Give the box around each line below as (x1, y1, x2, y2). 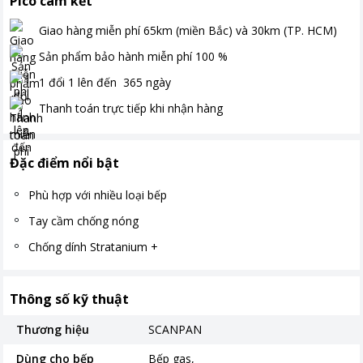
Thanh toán (39, 100, 100, 116)
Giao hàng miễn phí (39, 22, 140, 38)
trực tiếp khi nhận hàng (103, 100, 223, 116)
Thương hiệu (16, 322, 89, 337)
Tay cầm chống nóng (28, 213, 139, 228)
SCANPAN (148, 322, 203, 337)
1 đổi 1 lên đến (39, 74, 120, 90)
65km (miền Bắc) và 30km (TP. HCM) (143, 22, 337, 38)
